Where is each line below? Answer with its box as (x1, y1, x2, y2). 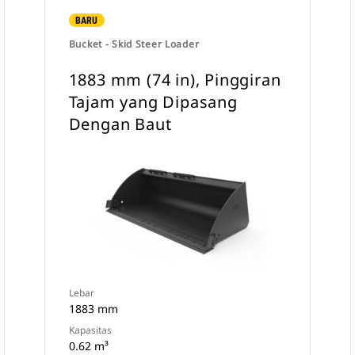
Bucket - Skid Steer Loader (68, 37, 200, 51)
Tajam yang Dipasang (68, 91, 238, 113)
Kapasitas (68, 323, 112, 337)
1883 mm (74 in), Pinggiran (68, 69, 281, 90)
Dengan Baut (68, 113, 172, 135)
